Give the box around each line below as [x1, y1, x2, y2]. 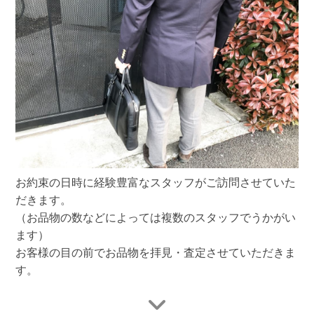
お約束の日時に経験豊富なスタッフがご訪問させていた [15, 176, 296, 190]
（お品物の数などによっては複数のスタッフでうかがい [15, 211, 296, 225]
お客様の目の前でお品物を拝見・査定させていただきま [15, 246, 296, 260]
